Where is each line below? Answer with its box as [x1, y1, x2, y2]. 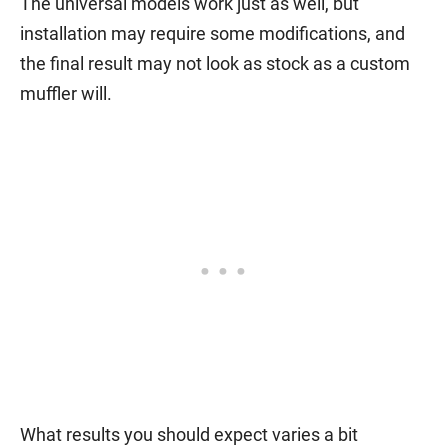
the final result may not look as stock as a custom [20, 52, 410, 74]
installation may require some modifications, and [20, 22, 405, 44]
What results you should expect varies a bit [20, 423, 358, 445]
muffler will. [20, 82, 112, 104]
